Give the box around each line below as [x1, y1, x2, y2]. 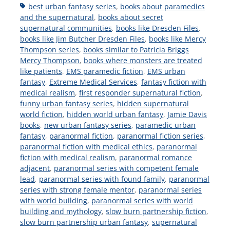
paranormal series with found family [39, 174, 165, 184]
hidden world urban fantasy [67, 109, 163, 119]
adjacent [20, 163, 50, 173]
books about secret [98, 12, 163, 22]
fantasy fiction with [141, 76, 206, 87]
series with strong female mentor [20, 184, 135, 195]
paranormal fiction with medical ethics [20, 141, 152, 151]
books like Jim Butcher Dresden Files [20, 33, 145, 44]
